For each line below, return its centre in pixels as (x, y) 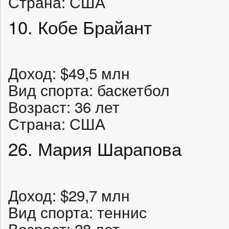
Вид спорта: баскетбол (89, 89)
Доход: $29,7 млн (69, 194)
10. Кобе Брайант (80, 26)
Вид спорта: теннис (77, 211)
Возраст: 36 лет (64, 106)
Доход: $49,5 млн (69, 73)
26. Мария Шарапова (95, 148)
